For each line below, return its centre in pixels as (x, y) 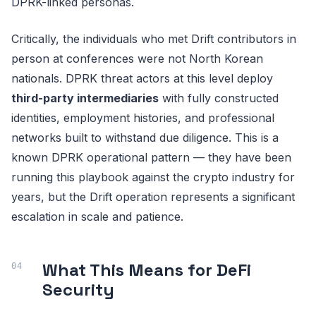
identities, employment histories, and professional (143, 118)
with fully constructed (219, 98)
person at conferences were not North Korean (137, 59)
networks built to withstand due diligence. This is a (145, 138)
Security (78, 290)
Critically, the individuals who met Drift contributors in (154, 39)
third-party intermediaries (85, 98)
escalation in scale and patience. (97, 217)
